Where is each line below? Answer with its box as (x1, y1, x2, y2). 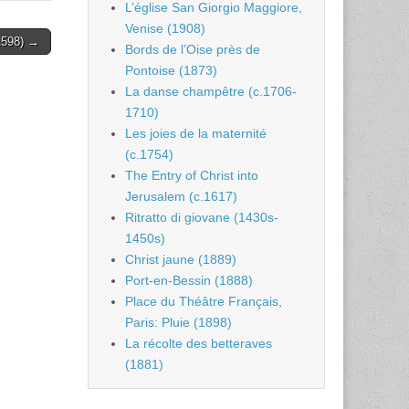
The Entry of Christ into (125, 168, 258, 184)
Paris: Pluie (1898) (125, 315, 232, 330)
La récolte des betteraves (125, 336, 272, 351)
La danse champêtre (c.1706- (125, 84, 297, 100)
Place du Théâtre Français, (125, 294, 282, 309)
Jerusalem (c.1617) (125, 189, 237, 204)
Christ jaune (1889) (125, 252, 236, 267)
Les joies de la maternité (125, 126, 267, 142)
